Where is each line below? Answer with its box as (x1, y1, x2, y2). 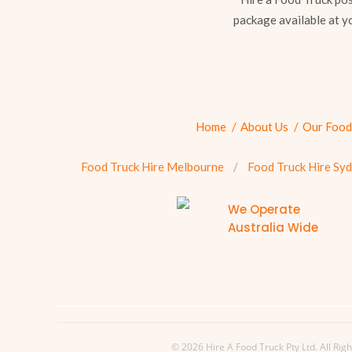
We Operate (228, 201, 300, 218)
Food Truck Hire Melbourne (80, 159, 224, 174)
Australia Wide (228, 219, 318, 236)
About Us (240, 119, 288, 134)
